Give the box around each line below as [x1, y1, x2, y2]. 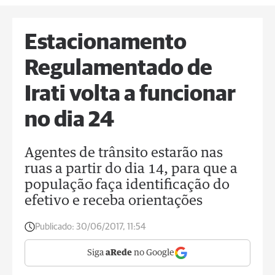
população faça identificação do [25, 179, 230, 192]
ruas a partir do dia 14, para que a [25, 163, 238, 176]
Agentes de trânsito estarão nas [25, 147, 223, 160]
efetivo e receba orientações [25, 195, 203, 208]
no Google [132, 249, 174, 257]
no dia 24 [25, 109, 114, 131]
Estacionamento [25, 32, 187, 54]
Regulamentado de [25, 58, 212, 80]
